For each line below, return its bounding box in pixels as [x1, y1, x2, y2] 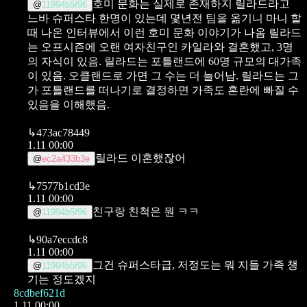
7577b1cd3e [36, 180, 90, 192]
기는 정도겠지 [27, 273, 96, 285]
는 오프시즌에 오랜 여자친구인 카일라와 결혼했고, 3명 [27, 40, 293, 53]
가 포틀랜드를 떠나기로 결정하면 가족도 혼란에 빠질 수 [27, 84, 299, 96]
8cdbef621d [14, 286, 65, 299]
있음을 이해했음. [27, 98, 110, 110]
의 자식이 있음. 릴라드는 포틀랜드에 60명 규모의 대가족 [27, 55, 302, 67]
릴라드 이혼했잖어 [95, 151, 186, 164]
